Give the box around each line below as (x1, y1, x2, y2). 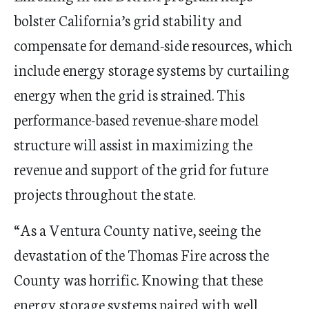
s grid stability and (125, 9, 242, 30)
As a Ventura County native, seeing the (20, 219, 261, 240)
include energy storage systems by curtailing (14, 59, 290, 80)
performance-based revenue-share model (14, 108, 259, 130)
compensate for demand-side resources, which (14, 34, 292, 55)
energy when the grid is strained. (14, 83, 217, 105)
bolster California (14, 9, 121, 30)
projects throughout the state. (14, 183, 195, 204)
